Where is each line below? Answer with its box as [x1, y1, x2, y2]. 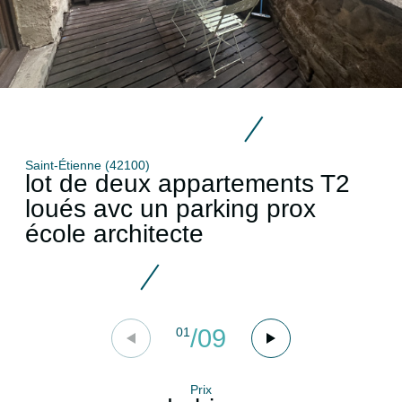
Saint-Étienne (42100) [25, 158, 150, 173]
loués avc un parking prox [25, 195, 316, 223]
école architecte [25, 220, 204, 249]
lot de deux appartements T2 [25, 170, 350, 198]
